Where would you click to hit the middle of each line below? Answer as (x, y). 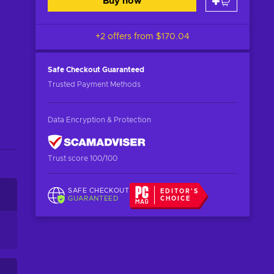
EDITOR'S (180, 191)
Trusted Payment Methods (94, 84)
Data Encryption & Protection (99, 120)
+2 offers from (126, 37)
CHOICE (176, 199)
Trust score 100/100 (83, 158)
